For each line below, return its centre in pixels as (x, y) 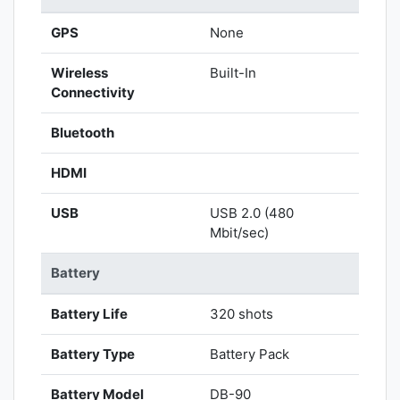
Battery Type (93, 354)
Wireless (80, 73)
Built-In (233, 73)
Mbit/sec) (240, 233)
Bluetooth (83, 133)
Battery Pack (250, 354)
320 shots (242, 314)
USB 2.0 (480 (252, 213)
